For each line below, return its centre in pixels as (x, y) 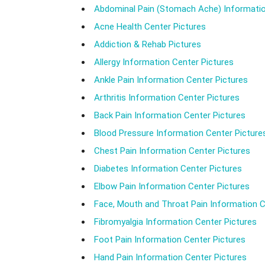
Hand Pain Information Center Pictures (170, 257)
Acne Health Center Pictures (150, 26)
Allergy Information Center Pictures (164, 62)
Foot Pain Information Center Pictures (170, 239)
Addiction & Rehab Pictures (148, 44)
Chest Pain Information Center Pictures (172, 151)
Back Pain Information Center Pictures (170, 115)
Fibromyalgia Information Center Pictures (175, 222)
